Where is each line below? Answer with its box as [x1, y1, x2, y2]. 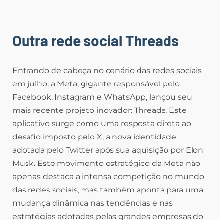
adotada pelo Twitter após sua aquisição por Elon [12, 145, 203, 155]
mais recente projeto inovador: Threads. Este [12, 106, 187, 115]
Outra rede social [12, 31, 125, 50]
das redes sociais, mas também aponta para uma [12, 185, 203, 195]
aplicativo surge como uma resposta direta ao [12, 119, 191, 129]
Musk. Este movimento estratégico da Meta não [12, 159, 200, 168]
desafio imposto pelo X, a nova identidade [12, 132, 176, 142]
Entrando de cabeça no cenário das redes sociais [12, 66, 202, 76]
